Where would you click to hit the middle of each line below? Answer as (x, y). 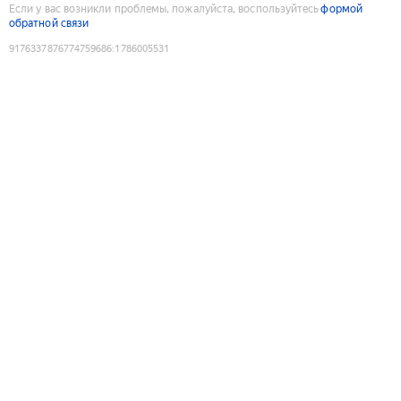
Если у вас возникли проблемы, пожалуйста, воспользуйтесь (164, 9)
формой (341, 9)
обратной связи (49, 23)
